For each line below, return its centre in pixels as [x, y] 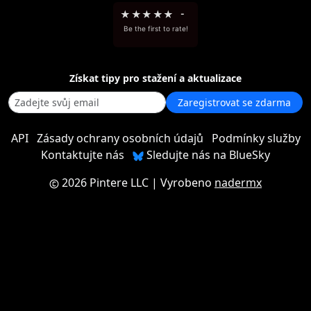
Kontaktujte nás [83, 155]
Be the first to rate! [155, 28]
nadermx [238, 183]
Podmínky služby [256, 138]
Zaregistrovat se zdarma [234, 102]
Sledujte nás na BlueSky [207, 155]
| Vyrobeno [182, 183]
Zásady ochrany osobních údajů [120, 138]
